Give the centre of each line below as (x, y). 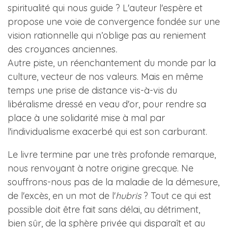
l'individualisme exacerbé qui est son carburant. (107, 132)
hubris (128, 196)
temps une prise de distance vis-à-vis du (92, 90)
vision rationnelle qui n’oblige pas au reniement (107, 35)
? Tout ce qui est (176, 196)
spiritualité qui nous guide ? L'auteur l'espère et (105, 8)
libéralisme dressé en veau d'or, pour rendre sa (107, 104)
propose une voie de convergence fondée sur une (114, 22)
